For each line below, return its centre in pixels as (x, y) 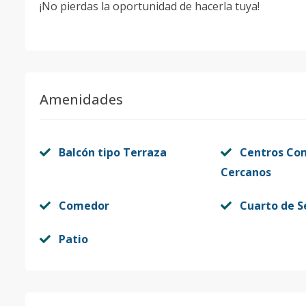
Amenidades (81, 99)
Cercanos (246, 172)
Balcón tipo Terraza (113, 152)
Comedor (84, 206)
